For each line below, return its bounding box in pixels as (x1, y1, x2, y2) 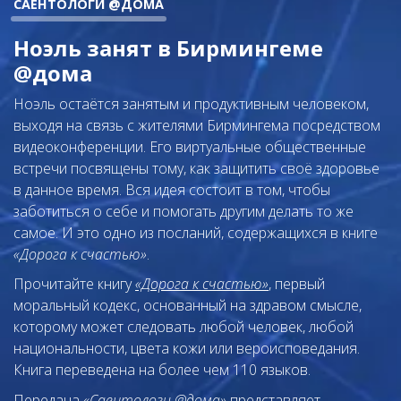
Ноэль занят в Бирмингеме (13, 32, 323, 63)
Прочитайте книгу (13, 274, 135, 294)
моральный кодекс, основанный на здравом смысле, (13, 295, 362, 316)
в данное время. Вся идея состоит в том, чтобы (13, 179, 330, 200)
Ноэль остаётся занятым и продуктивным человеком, (13, 93, 369, 114)
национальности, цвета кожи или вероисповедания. (13, 338, 360, 359)
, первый (269, 274, 325, 294)
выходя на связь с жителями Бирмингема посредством (13, 115, 380, 135)
